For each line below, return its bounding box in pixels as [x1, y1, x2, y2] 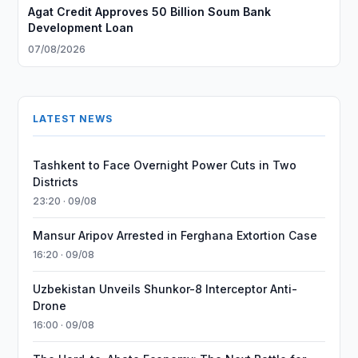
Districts [33, 175, 79, 189]
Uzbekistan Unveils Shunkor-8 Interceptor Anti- [33, 282, 298, 296]
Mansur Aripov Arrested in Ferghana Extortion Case [33, 229, 318, 242]
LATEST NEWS [33, 113, 113, 125]
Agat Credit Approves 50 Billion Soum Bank [28, 5, 272, 18]
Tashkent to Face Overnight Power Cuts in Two [33, 158, 297, 172]
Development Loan [28, 21, 134, 34]
